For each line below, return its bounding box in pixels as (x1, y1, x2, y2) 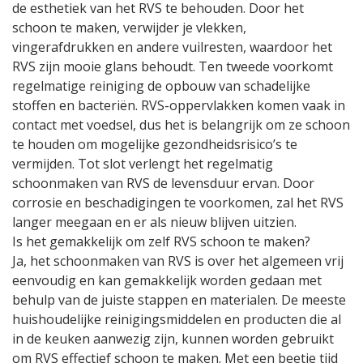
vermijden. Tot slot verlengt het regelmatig (12, 155, 273, 173)
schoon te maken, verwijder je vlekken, (12, 19, 246, 36)
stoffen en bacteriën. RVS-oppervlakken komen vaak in (12, 96, 345, 114)
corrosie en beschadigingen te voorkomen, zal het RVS (12, 194, 344, 211)
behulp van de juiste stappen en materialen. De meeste (12, 291, 346, 309)
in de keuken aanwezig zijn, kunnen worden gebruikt (12, 330, 334, 348)
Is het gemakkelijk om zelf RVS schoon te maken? (12, 233, 310, 250)
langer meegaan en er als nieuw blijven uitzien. (12, 213, 297, 231)
